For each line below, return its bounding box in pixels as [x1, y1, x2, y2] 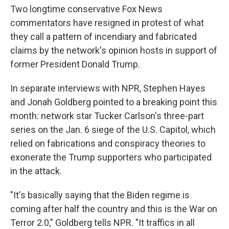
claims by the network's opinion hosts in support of [10, 45, 217, 56]
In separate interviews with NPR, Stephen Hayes [10, 83, 205, 94]
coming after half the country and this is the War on [10, 203, 217, 214]
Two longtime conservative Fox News [10, 4, 163, 14]
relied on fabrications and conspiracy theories [10, 138, 195, 149]
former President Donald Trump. [10, 59, 140, 70]
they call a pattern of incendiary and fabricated [10, 31, 197, 42]
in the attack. [10, 166, 62, 176]
